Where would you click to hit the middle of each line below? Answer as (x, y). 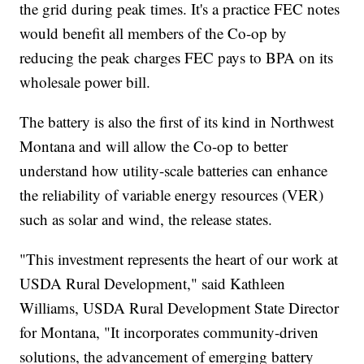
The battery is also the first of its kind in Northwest (177, 122)
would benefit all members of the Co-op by (154, 33)
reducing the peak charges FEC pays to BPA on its (177, 58)
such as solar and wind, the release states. (146, 219)
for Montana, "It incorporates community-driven (169, 332)
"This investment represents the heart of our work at (179, 259)
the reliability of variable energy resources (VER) (172, 195)
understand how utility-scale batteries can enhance (174, 171)
